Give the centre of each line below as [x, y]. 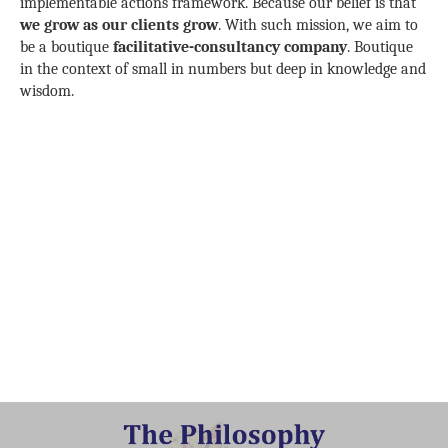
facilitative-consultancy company [230, 47]
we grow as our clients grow [119, 25]
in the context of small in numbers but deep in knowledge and [223, 69]
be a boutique [66, 47]
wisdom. [47, 91]
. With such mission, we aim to [318, 25]
